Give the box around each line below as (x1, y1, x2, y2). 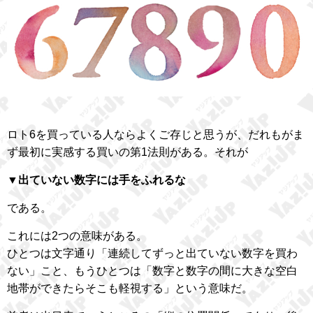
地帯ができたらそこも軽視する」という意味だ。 (7, 282, 253, 294)
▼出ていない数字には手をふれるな (7, 173, 186, 186)
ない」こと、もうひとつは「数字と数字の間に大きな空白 (7, 264, 298, 277)
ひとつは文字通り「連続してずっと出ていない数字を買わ (7, 247, 298, 259)
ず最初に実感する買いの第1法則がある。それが (7, 145, 248, 158)
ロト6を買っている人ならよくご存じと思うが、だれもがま (7, 128, 304, 140)
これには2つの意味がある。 (7, 229, 147, 242)
